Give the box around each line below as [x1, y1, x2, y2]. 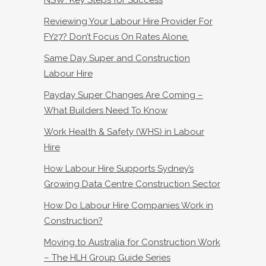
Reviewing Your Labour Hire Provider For [44, 16, 213, 27]
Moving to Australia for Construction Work [44, 237, 220, 248]
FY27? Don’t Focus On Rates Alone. [44, 31, 189, 43]
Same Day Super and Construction [44, 53, 190, 64]
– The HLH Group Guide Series [44, 252, 170, 264]
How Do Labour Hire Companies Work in [44, 200, 213, 211]
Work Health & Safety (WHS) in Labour [44, 126, 204, 138]
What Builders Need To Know [44, 105, 167, 116]
